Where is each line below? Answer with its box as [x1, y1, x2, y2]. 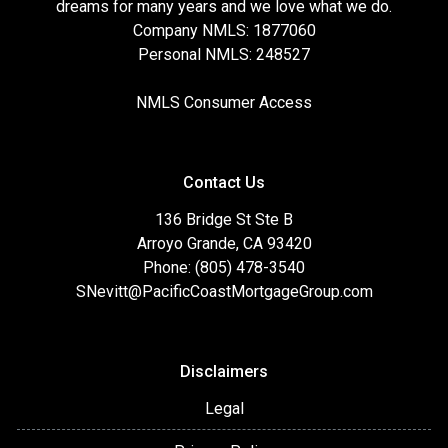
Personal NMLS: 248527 [138, 44, 310, 64]
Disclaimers [180, 361, 268, 381]
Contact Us [183, 172, 265, 192]
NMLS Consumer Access [136, 92, 312, 112]
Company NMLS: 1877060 [132, 20, 316, 40]
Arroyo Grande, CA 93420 [136, 233, 312, 253]
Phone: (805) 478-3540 [143, 257, 305, 277]
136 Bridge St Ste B [155, 209, 293, 229]
